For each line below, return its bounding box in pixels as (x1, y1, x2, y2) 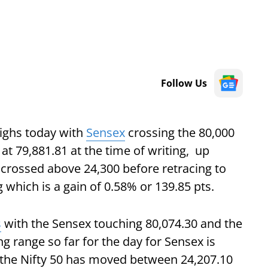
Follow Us (161, 77, 207, 90)
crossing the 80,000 (125, 124, 234, 141)
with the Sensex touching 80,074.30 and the (1, 215, 242, 232)
